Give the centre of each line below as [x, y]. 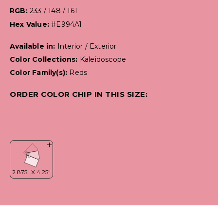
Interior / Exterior [87, 46]
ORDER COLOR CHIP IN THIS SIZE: [79, 94]
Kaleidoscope [103, 60]
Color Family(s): [40, 73]
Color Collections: [45, 60]
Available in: [34, 46]
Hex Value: [31, 25]
